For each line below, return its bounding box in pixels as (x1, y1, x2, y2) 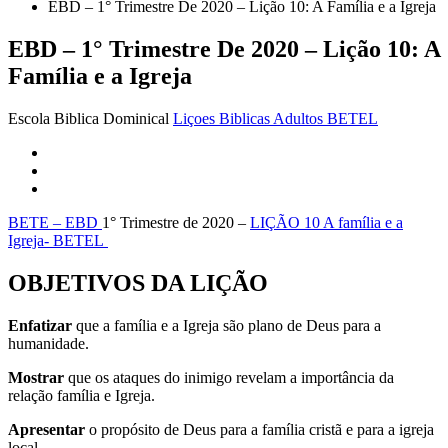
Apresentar (8, 420, 85, 438)
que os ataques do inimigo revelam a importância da (64, 368, 394, 386)
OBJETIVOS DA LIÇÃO (8, 269, 268, 296)
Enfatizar (8, 316, 72, 334)
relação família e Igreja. (8, 386, 155, 404)
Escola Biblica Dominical (8, 109, 169, 127)
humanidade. (8, 334, 89, 352)
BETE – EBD (8, 213, 102, 231)
